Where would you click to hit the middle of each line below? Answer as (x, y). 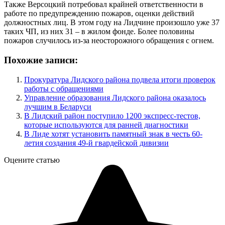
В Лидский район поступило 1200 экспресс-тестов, (112, 116)
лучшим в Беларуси (58, 106)
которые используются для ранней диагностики (106, 125)
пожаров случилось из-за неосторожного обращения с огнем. (109, 41)
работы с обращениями (64, 88)
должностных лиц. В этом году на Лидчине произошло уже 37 (112, 23)
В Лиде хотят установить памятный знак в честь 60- (113, 134)
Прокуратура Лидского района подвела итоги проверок (120, 79)
